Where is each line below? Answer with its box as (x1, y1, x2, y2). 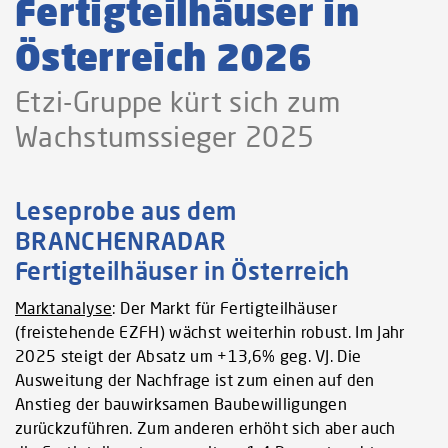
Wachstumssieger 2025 (15, 120, 315, 154)
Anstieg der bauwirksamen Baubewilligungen (15, 393, 348, 413)
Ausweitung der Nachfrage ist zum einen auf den (15, 369, 375, 389)
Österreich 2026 (15, 33, 313, 79)
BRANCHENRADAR (15, 226, 227, 256)
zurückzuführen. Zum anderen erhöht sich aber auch (15, 417, 396, 437)
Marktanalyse (15, 297, 112, 317)
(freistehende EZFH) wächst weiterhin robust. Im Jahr (15, 321, 405, 341)
